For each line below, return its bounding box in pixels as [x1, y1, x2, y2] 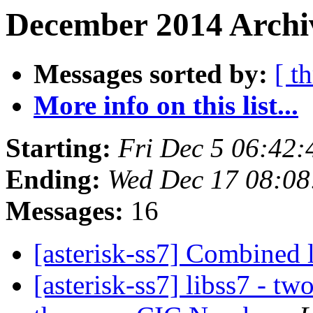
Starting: [6, 133, 111, 163]
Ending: [6, 164, 101, 195]
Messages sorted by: [34, 59, 268, 89]
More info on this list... [34, 90, 298, 121]
